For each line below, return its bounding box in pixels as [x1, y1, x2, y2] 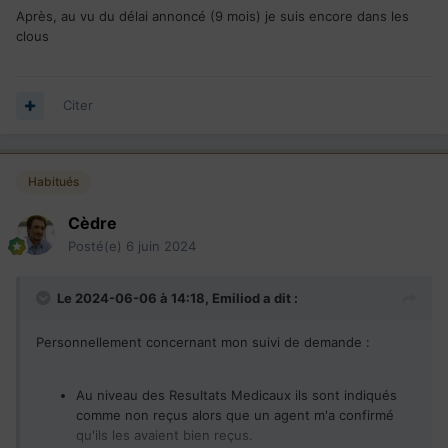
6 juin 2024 [126, 238, 196, 255]
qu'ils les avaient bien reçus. [76, 427, 253, 444]
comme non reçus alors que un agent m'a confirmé [76, 407, 394, 424]
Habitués [28, 174, 79, 190]
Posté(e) [68, 238, 126, 255]
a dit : [260, 290, 298, 307]
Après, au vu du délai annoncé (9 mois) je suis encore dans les [16, 8, 409, 25]
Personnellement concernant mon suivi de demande [36, 334, 366, 351]
